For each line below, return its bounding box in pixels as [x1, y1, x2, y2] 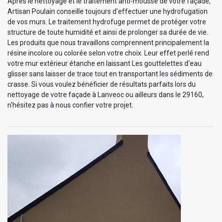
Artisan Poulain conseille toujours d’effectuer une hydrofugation [7, 7, 208, 16]
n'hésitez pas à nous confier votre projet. [7, 101, 133, 110]
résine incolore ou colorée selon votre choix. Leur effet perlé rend [7, 49, 209, 57]
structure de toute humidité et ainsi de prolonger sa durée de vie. [7, 28, 208, 37]
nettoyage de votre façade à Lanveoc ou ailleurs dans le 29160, [7, 91, 204, 99]
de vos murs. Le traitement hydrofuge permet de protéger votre [7, 18, 206, 26]
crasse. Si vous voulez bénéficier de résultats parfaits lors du [7, 80, 196, 89]
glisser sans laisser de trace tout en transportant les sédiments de [7, 70, 213, 78]
